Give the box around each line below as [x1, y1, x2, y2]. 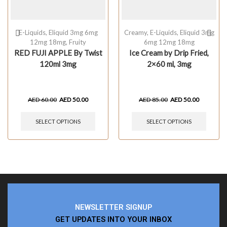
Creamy [124, 28, 147, 37]
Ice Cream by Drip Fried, [129, 48, 209, 58]
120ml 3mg [40, 59, 77, 69]
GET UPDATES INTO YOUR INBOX [55, 214, 172, 224]
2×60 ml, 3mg [146, 59, 192, 69]
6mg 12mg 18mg [143, 38, 195, 47]
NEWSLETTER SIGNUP [75, 202, 152, 212]
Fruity [69, 38, 86, 47]
